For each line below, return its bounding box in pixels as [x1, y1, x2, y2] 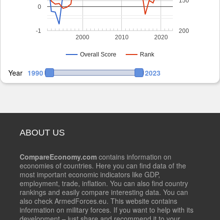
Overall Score [80, 51, 116, 58]
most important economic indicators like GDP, [20, 169, 160, 180]
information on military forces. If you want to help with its [20, 205, 193, 215]
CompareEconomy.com [20, 152, 97, 162]
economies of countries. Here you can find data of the [20, 161, 186, 171]
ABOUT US [20, 128, 65, 138]
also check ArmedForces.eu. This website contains [20, 196, 177, 206]
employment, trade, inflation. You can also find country [20, 178, 188, 189]
